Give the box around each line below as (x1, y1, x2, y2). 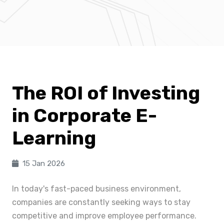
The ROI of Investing (12, 81, 200, 104)
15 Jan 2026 (22, 159, 65, 168)
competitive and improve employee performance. (12, 211, 196, 220)
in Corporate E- (12, 104, 157, 127)
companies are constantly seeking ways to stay (12, 197, 190, 207)
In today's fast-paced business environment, (12, 184, 181, 193)
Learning (12, 126, 96, 149)
